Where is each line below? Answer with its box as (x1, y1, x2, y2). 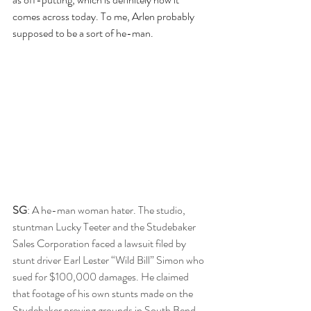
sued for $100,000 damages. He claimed (12, 269, 191, 285)
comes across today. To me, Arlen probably (12, 8, 196, 25)
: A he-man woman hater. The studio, (27, 202, 187, 219)
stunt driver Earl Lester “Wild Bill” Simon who (12, 252, 206, 269)
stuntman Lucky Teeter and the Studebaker (12, 219, 198, 235)
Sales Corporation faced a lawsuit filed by (12, 235, 188, 252)
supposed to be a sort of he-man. (12, 25, 153, 42)
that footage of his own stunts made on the (12, 285, 195, 302)
